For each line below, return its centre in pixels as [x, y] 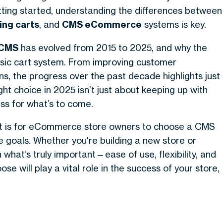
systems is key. [174, 24]
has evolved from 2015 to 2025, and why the [113, 48]
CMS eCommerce [102, 25]
